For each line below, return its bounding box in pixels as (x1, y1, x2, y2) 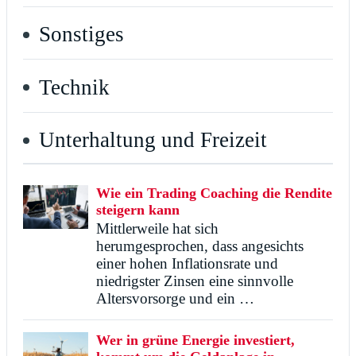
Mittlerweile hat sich (96, 220, 219, 238)
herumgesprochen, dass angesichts (96, 238, 304, 255)
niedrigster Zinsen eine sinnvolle (96, 273, 293, 290)
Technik (39, 75, 110, 99)
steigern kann (96, 202, 180, 219)
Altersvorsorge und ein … (96, 290, 254, 308)
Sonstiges (39, 22, 124, 47)
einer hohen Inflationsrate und (96, 255, 278, 273)
